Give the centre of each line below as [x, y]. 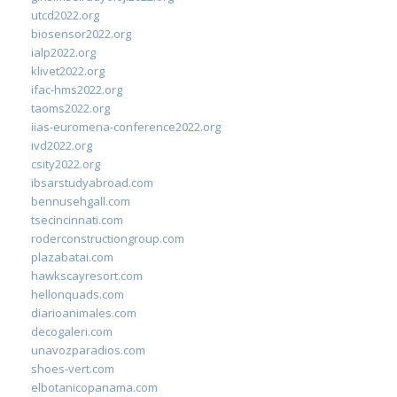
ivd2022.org [62, 145]
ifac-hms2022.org [77, 89]
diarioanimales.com [84, 312]
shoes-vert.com [73, 368]
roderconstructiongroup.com [108, 238]
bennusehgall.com [81, 201]
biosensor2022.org [81, 33]
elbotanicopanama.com [94, 387]
